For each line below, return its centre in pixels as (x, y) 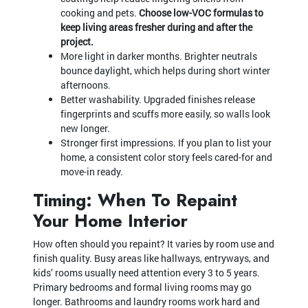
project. (77, 41)
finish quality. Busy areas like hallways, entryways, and (151, 258)
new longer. (85, 128)
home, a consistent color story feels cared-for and (166, 157)
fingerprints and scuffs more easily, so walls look (165, 113)
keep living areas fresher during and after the (156, 27)
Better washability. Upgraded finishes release (158, 99)
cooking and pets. (100, 12)
